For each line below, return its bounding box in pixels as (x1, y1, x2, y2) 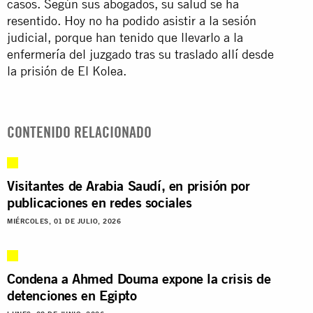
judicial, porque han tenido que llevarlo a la (7, 29, 243, 45)
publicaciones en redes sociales (7, 193, 192, 211)
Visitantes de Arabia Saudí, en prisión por (7, 176, 250, 194)
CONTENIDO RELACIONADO (7, 122, 152, 141)
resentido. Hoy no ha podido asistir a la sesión (7, 13, 256, 28)
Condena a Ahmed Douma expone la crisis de (7, 269, 271, 287)
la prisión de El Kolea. (7, 63, 126, 78)
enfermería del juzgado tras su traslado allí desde (7, 46, 274, 61)
